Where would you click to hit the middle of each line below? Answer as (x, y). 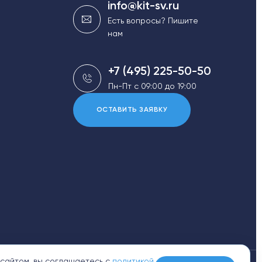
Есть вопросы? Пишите (153, 21)
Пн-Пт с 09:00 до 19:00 (152, 87)
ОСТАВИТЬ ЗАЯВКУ (132, 110)
